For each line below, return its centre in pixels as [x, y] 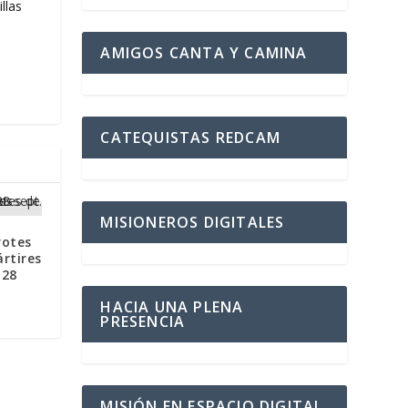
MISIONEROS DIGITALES [193, 222]
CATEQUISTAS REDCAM [190, 137]
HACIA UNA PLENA [172, 306]
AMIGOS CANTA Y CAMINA [204, 52]
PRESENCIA [143, 321]
